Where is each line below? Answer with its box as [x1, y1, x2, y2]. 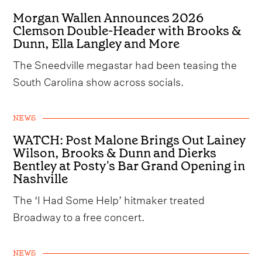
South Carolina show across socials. [13, 72, 184, 89]
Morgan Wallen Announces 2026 [13, 9, 204, 27]
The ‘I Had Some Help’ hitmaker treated [13, 190, 205, 208]
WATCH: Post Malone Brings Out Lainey [13, 132, 246, 149]
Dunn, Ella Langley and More [13, 35, 180, 53]
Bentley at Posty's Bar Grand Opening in [13, 157, 246, 175]
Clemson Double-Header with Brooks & [13, 22, 242, 40]
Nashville [13, 170, 68, 188]
